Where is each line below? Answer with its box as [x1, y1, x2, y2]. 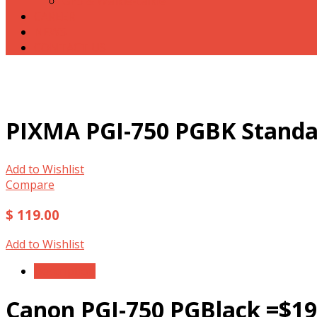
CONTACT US [34, 40, 106, 55]
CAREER [34, 8, 75, 24]
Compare [6, 176, 54, 192]
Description [34, 263, 96, 279]
